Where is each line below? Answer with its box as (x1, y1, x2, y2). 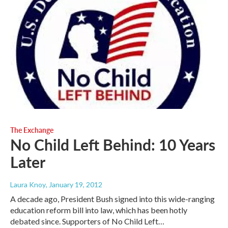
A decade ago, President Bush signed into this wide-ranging (10, 193, 215, 204)
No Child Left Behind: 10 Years (10, 133, 215, 155)
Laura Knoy (10, 180, 46, 189)
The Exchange (10, 124, 53, 135)
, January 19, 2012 (46, 180, 102, 189)
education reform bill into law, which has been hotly (10, 205, 187, 215)
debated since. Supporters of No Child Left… (10, 216, 164, 226)
